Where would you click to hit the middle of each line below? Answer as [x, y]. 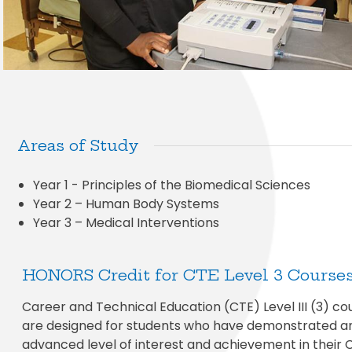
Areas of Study [78, 145]
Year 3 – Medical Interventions [126, 222]
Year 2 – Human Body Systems [126, 203]
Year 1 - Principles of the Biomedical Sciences [172, 185]
